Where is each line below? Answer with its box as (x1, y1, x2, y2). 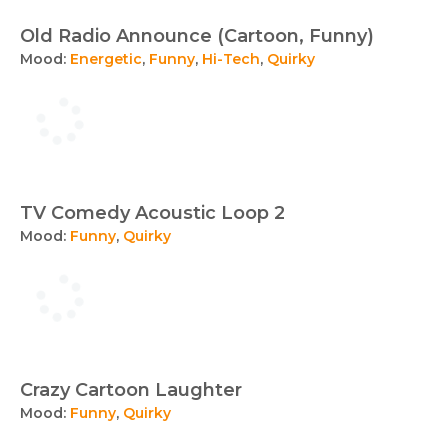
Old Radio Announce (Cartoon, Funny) (20, 25, 374, 47)
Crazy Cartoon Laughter (20, 379, 242, 401)
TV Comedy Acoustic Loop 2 (20, 202, 285, 224)
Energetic (70, 50, 142, 68)
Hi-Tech (202, 50, 260, 68)
